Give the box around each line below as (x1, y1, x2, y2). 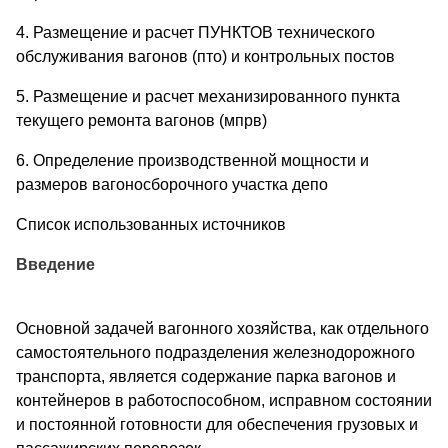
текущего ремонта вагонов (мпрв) (16, 111, 267, 129)
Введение (16, 255, 95, 273)
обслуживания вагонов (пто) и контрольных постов (16, 47, 395, 65)
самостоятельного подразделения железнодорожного (16, 343, 415, 361)
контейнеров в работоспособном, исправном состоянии (16, 391, 432, 409)
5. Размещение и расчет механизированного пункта (16, 87, 400, 105)
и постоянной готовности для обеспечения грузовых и (16, 415, 418, 433)
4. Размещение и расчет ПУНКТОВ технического (16, 23, 375, 41)
